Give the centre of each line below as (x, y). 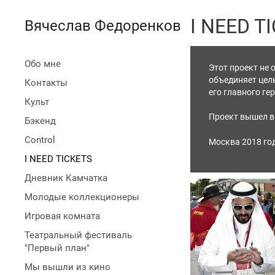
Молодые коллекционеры (82, 197)
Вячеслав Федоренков (103, 26)
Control (40, 140)
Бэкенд (40, 121)
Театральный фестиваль (78, 235)
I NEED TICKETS (58, 159)
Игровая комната (62, 216)
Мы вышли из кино (68, 267)
